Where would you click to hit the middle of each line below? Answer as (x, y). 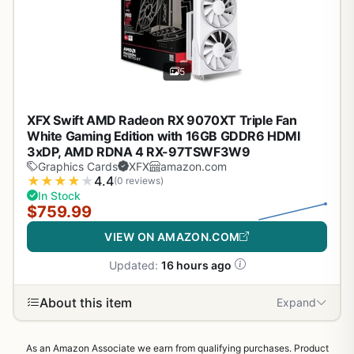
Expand (296, 303)
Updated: (135, 265)
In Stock (59, 195)
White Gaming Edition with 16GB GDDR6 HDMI (164, 136)
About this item (86, 302)
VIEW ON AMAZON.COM (172, 236)
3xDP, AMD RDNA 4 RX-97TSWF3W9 (139, 151)
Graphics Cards (78, 166)
